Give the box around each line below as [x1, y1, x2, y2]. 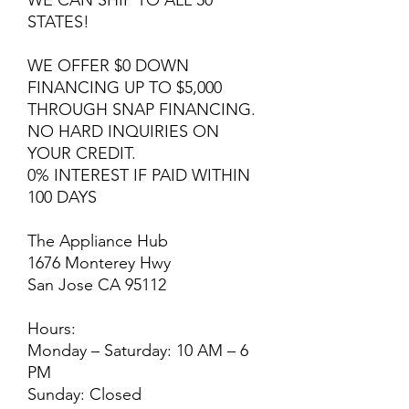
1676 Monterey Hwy [27, 253, 171, 273]
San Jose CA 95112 [27, 275, 166, 295]
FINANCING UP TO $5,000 [27, 78, 222, 98]
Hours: [27, 319, 76, 339]
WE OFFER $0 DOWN [27, 56, 189, 76]
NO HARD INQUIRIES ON [27, 121, 219, 142]
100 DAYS [27, 187, 97, 207]
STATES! [27, 12, 89, 32]
